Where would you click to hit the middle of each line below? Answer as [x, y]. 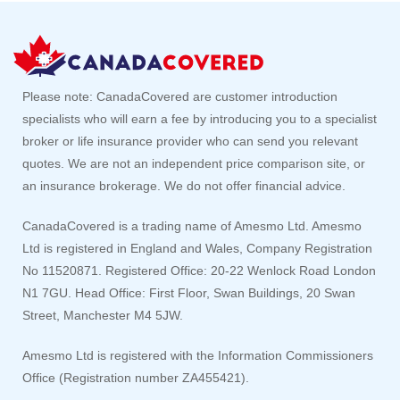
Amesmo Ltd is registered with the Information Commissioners [198, 356]
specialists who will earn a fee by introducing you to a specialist [200, 119]
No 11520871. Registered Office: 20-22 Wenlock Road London [199, 271]
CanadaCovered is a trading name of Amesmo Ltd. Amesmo [192, 226]
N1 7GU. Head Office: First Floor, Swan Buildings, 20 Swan [189, 293]
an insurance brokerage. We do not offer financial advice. [184, 186]
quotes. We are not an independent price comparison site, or [194, 164]
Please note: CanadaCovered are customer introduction [180, 97]
